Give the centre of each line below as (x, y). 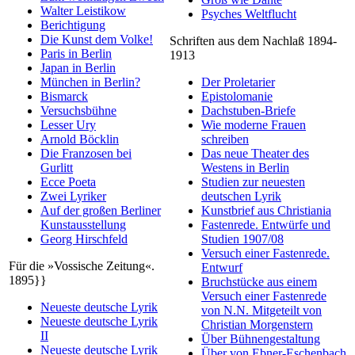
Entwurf (222, 268)
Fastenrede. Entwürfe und (266, 225)
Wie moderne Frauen (254, 125)
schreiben (225, 139)
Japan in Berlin (78, 68)
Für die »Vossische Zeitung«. (82, 266)
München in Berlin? (90, 82)
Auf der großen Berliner (101, 211)
